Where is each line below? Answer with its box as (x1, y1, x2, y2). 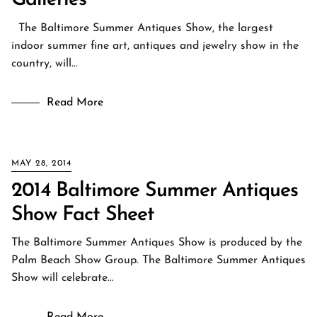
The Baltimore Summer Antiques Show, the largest (11, 23, 273, 34)
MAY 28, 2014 (11, 159, 71, 168)
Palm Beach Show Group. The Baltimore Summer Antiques (11, 255, 306, 266)
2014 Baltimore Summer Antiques (11, 181, 298, 201)
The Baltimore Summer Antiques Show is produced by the (11, 237, 302, 248)
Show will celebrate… (11, 272, 113, 284)
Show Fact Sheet (11, 205, 154, 225)
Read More (47, 97, 103, 108)
